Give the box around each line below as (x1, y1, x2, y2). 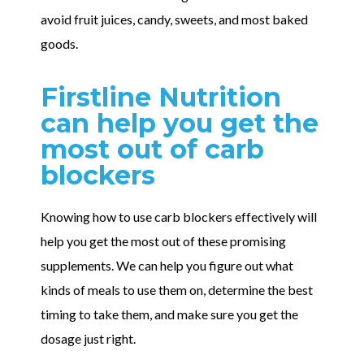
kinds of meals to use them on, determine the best (41, 281, 313, 297)
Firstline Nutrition (41, 80, 281, 113)
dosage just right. (41, 330, 138, 346)
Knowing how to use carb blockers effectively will (41, 208, 317, 224)
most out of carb (41, 132, 264, 165)
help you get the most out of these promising (41, 232, 286, 249)
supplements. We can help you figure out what (41, 257, 293, 273)
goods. (41, 36, 78, 52)
